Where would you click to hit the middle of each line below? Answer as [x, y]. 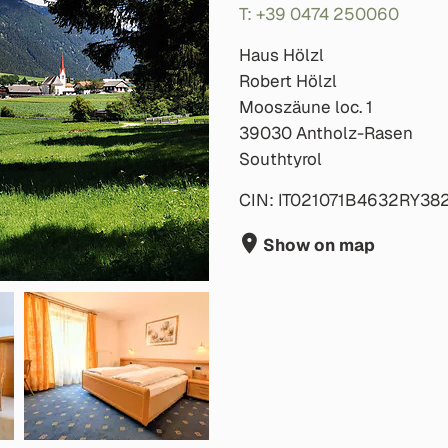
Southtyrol [280, 159]
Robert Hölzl [288, 81]
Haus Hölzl [281, 55]
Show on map [317, 245]
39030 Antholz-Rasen [326, 133]
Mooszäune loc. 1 [306, 107]
